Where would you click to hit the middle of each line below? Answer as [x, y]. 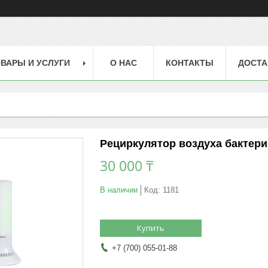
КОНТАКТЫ [190, 63]
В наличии [119, 190]
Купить [151, 228]
